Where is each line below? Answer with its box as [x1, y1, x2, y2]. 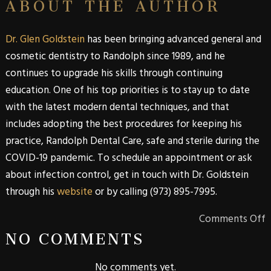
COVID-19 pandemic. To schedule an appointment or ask [5, 149, 252, 166]
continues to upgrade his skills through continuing [5, 64, 223, 82]
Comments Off [199, 210, 266, 227]
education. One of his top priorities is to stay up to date [5, 81, 250, 99]
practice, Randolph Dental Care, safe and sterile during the [5, 132, 260, 149]
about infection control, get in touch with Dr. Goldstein [5, 166, 249, 183]
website [56, 183, 93, 200]
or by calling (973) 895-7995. [92, 183, 217, 200]
